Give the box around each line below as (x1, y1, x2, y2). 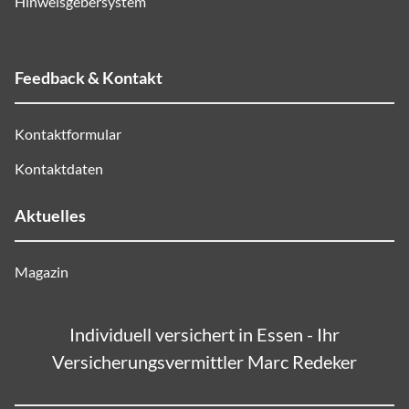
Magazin (15, 263, 68, 280)
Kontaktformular (15, 125, 121, 142)
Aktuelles (15, 205, 86, 225)
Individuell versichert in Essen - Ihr (69, 323, 340, 345)
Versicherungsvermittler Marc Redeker (52, 351, 357, 372)
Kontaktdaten (15, 160, 103, 177)
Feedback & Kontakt (15, 68, 163, 88)
